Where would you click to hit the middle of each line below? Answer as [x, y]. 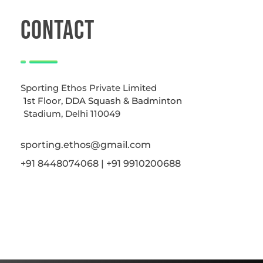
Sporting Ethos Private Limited [89, 87]
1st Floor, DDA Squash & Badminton [103, 100]
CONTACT [58, 31]
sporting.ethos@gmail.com [86, 144]
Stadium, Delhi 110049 [72, 113]
